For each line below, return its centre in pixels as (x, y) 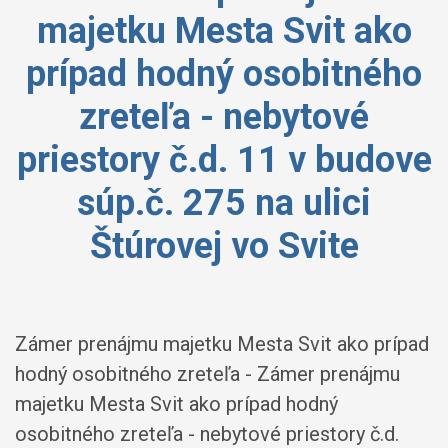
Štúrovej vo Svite (224, 246)
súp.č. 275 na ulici (224, 203)
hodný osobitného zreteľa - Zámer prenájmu (207, 374)
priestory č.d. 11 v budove (224, 160)
